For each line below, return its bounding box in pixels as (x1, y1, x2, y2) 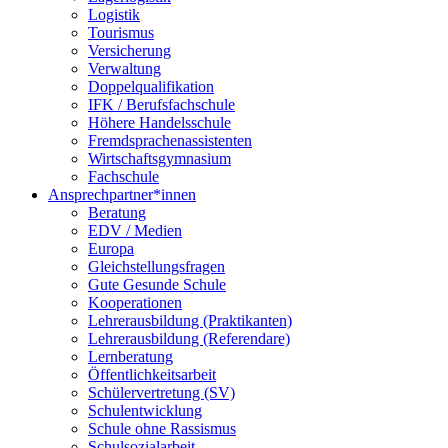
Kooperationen (88, 294, 182, 311)
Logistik (88, 6, 140, 23)
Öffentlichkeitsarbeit (88, 366, 216, 383)
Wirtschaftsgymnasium (88, 150, 231, 167)
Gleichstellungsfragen (88, 258, 225, 275)
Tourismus (88, 24, 154, 41)
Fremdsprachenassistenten (88, 132, 252, 149)
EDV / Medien (88, 222, 182, 239)
